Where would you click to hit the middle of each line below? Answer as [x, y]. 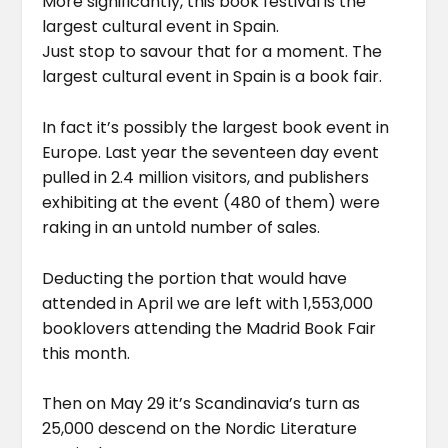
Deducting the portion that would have [195, 278]
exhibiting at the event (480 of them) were [211, 202]
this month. [86, 353]
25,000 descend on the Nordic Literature [200, 429]
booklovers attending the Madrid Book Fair [209, 328]
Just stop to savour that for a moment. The [212, 52]
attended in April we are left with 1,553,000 [208, 303]
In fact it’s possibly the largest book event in [216, 127]
